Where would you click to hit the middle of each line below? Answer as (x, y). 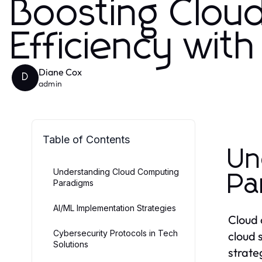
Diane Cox (60, 72)
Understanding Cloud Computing (116, 171)
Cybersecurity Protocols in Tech (116, 233)
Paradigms (73, 182)
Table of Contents (86, 139)
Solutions (71, 244)
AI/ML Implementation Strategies (115, 208)
